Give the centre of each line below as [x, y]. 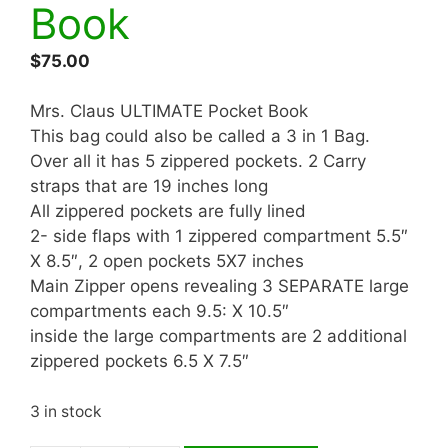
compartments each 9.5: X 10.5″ [159, 311]
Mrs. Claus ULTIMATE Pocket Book [169, 111]
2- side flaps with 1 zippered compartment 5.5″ [219, 236]
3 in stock [66, 411]
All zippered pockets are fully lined [168, 211]
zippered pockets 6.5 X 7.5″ [139, 361]
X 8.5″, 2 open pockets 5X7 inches [167, 261]
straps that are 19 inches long [149, 186]
